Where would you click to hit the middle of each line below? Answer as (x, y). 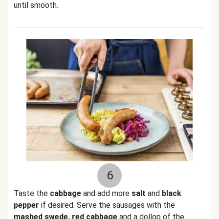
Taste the (32, 193)
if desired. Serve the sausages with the (107, 205)
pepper (26, 205)
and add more (106, 193)
